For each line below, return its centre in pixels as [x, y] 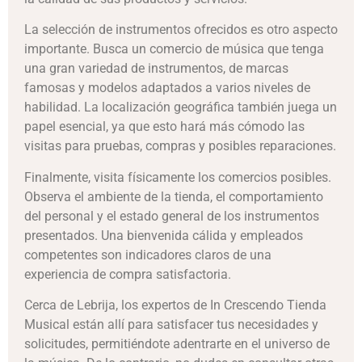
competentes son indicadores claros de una [148, 255]
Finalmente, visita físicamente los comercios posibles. [178, 177]
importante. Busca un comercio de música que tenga [174, 49]
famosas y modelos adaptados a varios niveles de [167, 88]
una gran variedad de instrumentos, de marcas [156, 69]
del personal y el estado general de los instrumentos [172, 216]
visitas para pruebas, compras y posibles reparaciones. [180, 146]
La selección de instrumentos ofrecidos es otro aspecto [181, 30]
